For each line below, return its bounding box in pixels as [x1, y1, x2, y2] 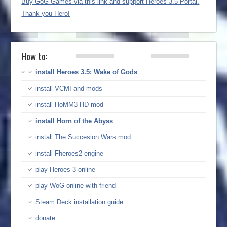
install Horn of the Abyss [35, 117, 113, 125]
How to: [21, 48, 48, 63]
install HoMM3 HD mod [35, 100, 104, 108]
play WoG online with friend [35, 181, 116, 190]
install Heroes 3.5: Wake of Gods [35, 68, 138, 76]
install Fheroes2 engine [35, 149, 104, 157]
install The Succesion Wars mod [35, 133, 131, 141]
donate [35, 214, 56, 222]
